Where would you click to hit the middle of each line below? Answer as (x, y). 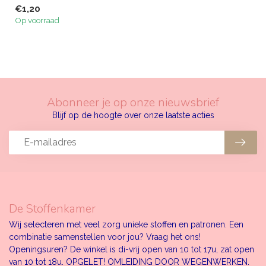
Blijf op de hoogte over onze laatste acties (133, 115)
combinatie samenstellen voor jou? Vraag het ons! (105, 237)
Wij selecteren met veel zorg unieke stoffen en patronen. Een (126, 224)
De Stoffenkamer (52, 208)
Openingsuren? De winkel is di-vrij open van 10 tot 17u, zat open (132, 249)
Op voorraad (37, 20)
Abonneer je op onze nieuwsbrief (133, 102)
